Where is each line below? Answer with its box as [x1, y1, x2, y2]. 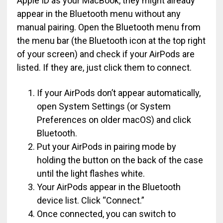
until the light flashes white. [36, 168, 145, 179]
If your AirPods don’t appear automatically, [36, 88, 201, 98]
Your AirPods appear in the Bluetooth [36, 182, 181, 192]
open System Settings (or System [36, 101, 171, 111]
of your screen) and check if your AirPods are [16, 49, 195, 59]
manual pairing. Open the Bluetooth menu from [16, 22, 201, 32]
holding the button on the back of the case [36, 155, 203, 165]
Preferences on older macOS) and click [36, 114, 191, 125]
